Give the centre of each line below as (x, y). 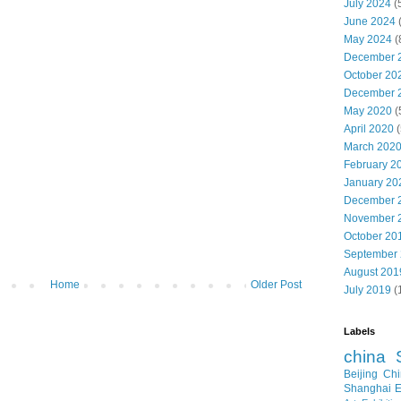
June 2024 (370, 21)
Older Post (276, 285)
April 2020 (369, 128)
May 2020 (368, 111)
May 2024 (368, 39)
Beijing (361, 374)
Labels (359, 331)
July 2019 (367, 290)
